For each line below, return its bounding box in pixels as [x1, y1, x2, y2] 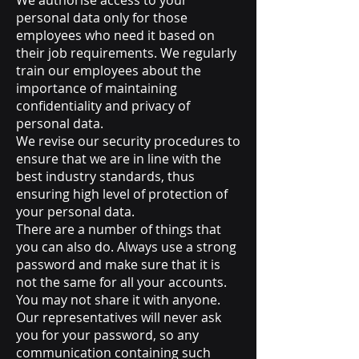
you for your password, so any [16, 326, 199, 344]
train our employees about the [16, 62, 201, 79]
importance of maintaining [16, 79, 177, 97]
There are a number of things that [16, 220, 221, 238]
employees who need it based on [16, 26, 215, 44]
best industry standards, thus [16, 167, 195, 185]
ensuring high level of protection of [16, 185, 228, 203]
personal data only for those [16, 9, 188, 26]
